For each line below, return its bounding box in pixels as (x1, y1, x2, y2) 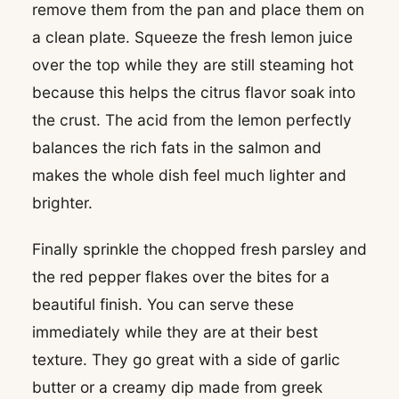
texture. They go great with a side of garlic (32, 349, 340, 369)
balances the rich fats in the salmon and (32, 137, 322, 157)
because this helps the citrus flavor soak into (32, 82, 355, 102)
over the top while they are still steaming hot (32, 54, 354, 74)
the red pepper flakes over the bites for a (32, 266, 330, 286)
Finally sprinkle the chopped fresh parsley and (32, 239, 367, 258)
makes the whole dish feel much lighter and (32, 165, 346, 184)
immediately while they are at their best (32, 322, 318, 341)
